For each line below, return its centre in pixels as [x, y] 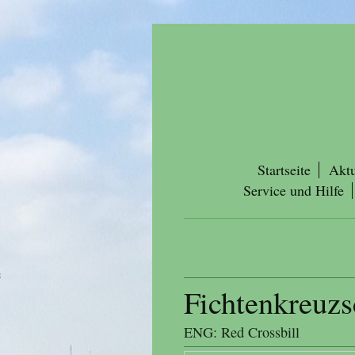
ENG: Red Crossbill [242, 332]
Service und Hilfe [294, 190]
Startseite [284, 170]
